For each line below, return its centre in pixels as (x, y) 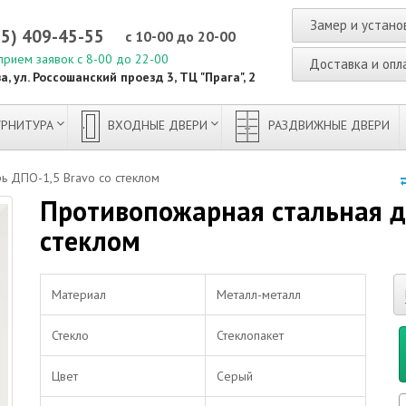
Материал (79, 295)
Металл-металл (259, 295)
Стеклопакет (250, 335)
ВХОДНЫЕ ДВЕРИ (156, 125)
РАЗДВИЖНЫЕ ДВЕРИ (327, 125)
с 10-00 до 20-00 (180, 36)
